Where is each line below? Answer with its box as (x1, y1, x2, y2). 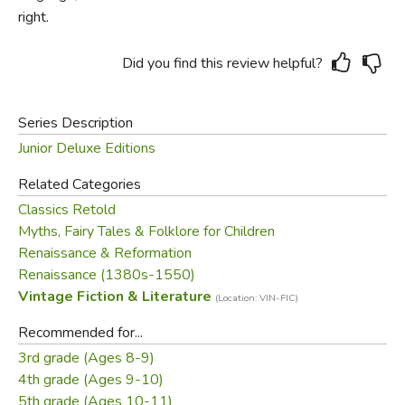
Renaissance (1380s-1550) (17, 264, 195, 285)
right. (17, 6, 49, 27)
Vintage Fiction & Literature (17, 286, 215, 306)
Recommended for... (17, 322, 143, 343)
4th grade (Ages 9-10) (17, 369, 164, 390)
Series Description (17, 112, 133, 133)
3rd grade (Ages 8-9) (17, 347, 155, 368)
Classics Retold (17, 199, 116, 220)
